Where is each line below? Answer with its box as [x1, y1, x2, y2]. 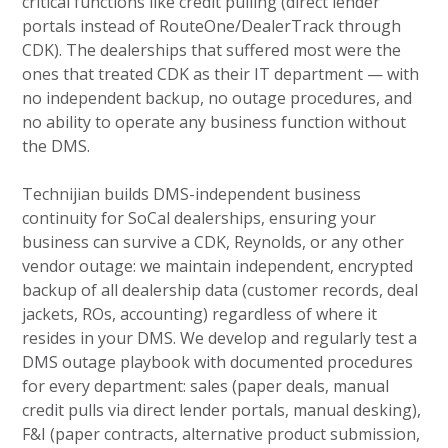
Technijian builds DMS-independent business [22, 182, 362, 205]
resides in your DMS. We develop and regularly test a [22, 326, 418, 349]
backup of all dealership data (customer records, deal [22, 278, 419, 301]
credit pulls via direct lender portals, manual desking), [22, 398, 422, 421]
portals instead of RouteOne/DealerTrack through [22, 14, 402, 37]
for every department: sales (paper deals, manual [22, 374, 390, 397]
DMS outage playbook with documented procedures [22, 350, 414, 373]
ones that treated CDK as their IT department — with [22, 62, 420, 85]
